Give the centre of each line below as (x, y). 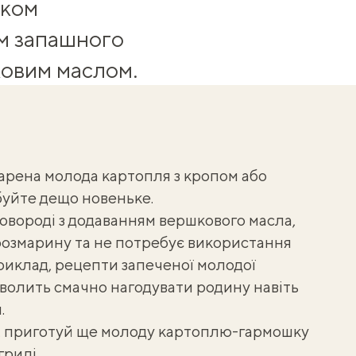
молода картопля (107, 175)
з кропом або (219, 175)
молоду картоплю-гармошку (205, 331)
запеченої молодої (188, 264)
